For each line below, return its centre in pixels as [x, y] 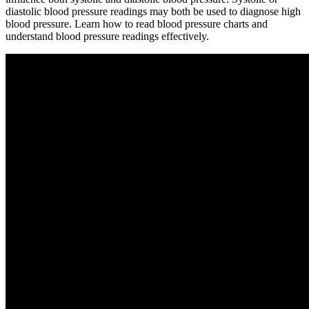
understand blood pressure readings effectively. [107, 36]
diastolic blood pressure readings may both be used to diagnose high [153, 11]
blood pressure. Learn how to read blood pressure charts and [137, 23]
